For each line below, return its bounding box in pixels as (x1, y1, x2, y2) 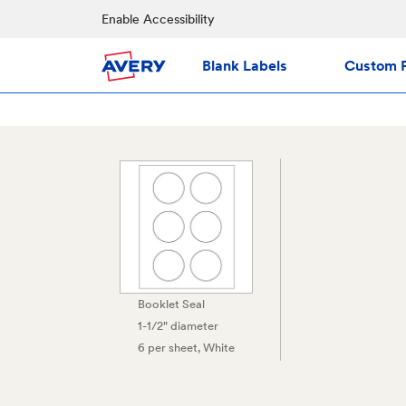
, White (198, 341, 236, 354)
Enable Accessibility (101, 12, 215, 26)
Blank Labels (202, 56, 287, 74)
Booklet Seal (138, 297, 206, 311)
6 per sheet (138, 341, 198, 354)
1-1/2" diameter (138, 319, 219, 333)
